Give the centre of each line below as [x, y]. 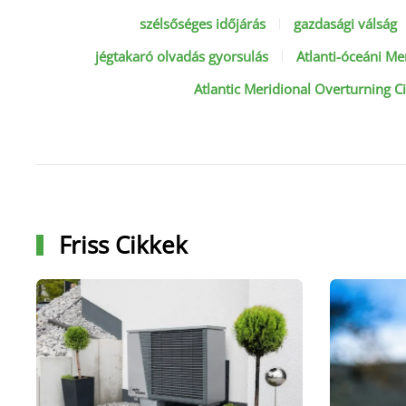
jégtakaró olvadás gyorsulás [182, 56]
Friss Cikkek [120, 245]
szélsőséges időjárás [202, 24]
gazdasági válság [345, 24]
